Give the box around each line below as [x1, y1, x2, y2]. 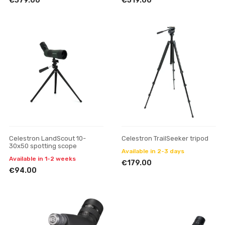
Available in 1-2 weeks [9, 155, 76, 162]
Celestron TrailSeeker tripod [122, 135, 208, 142]
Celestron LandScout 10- [9, 135, 86, 142]
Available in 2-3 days [122, 148, 184, 155]
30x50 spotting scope [9, 142, 77, 150]
